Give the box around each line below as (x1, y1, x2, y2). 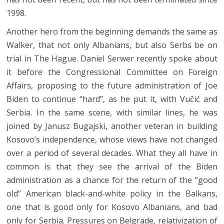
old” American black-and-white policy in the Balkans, (6, 187, 217, 199)
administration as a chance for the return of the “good (6, 174, 217, 185)
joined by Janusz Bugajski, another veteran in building (6, 120, 217, 131)
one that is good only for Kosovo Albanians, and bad (6, 201, 217, 212)
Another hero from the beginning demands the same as (6, 25, 217, 37)
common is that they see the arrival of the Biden (6, 160, 217, 172)
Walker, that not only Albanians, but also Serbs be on (6, 39, 217, 50)
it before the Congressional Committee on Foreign (6, 66, 217, 77)
